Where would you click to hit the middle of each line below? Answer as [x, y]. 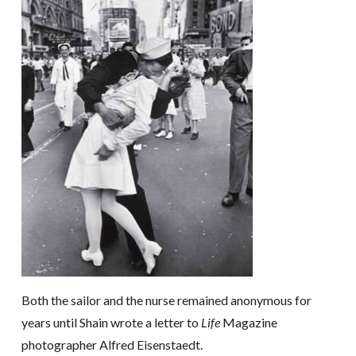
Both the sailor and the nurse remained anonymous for [166, 300]
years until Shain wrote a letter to [111, 322]
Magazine [248, 322]
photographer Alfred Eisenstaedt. [112, 344]
